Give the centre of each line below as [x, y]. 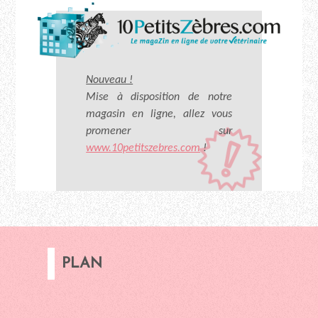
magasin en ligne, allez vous [159, 114]
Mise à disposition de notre [159, 97]
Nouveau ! [110, 80]
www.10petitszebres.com [143, 148]
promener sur [159, 131]
